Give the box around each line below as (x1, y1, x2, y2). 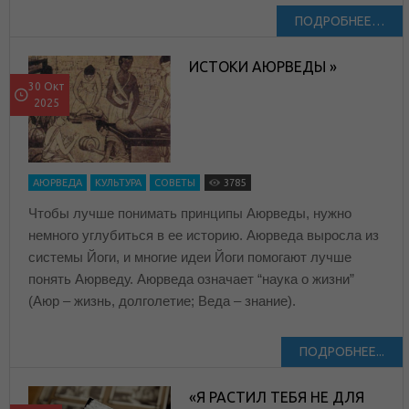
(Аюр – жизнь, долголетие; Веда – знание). (28, 293, 296, 309)
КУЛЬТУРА (95, 177, 142, 189)
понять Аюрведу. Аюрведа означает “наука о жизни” (28, 271, 354, 288)
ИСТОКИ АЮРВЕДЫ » (189, 58, 338, 75)
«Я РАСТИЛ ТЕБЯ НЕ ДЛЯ (189, 389, 365, 406)
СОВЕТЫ (154, 177, 195, 189)
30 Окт (28, 79, 65, 92)
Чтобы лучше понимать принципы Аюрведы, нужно (28, 205, 351, 222)
